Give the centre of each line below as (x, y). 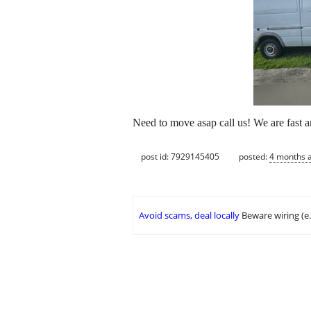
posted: (254, 156)
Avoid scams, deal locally (189, 216)
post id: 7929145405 (180, 156)
